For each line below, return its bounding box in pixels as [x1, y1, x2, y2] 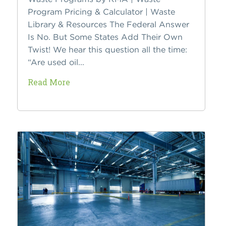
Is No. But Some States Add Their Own [27, 32, 183, 42]
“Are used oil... [27, 57, 84, 68]
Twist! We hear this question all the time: [27, 44, 187, 55]
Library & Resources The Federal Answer [27, 19, 189, 30]
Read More [27, 77, 70, 88]
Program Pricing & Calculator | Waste [27, 7, 175, 17]
